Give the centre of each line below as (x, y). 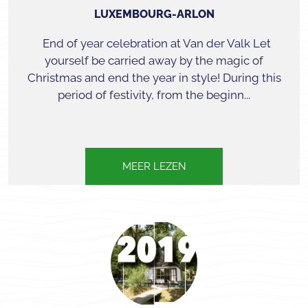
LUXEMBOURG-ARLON (154, 14)
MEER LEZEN (154, 166)
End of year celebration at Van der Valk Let (154, 43)
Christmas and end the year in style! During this (154, 78)
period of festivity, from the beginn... (154, 95)
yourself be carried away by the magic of (154, 60)
